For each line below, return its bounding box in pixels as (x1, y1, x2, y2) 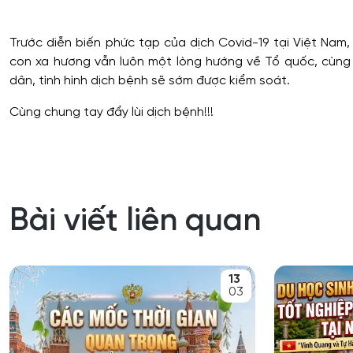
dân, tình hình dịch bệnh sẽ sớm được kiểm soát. (9, 73, 290, 87)
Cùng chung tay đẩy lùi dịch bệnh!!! (9, 105, 214, 119)
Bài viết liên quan (9, 204, 261, 238)
